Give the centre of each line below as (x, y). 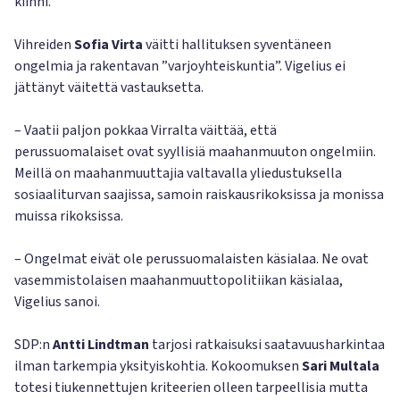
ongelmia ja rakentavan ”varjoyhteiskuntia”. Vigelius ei (180, 66)
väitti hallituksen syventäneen (237, 45)
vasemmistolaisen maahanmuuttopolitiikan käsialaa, (179, 280)
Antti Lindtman (101, 345)
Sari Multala (341, 366)
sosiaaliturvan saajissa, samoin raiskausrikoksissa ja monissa (199, 195)
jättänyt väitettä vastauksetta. (109, 87)
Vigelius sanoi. (57, 302)
